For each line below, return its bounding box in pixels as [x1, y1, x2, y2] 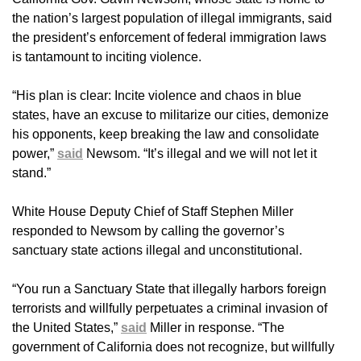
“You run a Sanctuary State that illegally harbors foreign [12, 282, 326, 297]
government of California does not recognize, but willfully [12, 340, 334, 355]
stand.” [12, 166, 51, 180]
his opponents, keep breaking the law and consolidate [12, 127, 319, 142]
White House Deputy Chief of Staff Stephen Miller [12, 205, 293, 219]
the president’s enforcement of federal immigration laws [12, 31, 326, 45]
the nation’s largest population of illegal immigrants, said [12, 11, 332, 26]
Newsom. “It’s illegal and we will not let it [83, 147, 317, 161]
